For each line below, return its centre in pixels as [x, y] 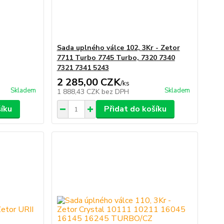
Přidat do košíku [135, 109]
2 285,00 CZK [88, 82]
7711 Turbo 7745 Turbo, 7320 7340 [116, 58]
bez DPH [115, 92]
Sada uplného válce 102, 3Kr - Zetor [118, 48]
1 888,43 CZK [79, 92]
